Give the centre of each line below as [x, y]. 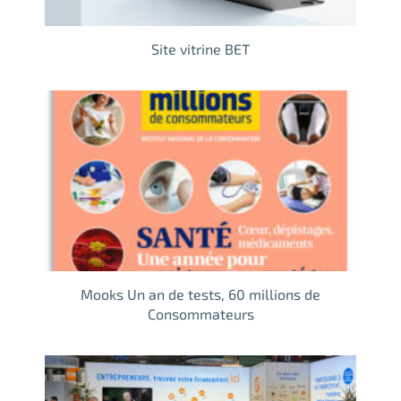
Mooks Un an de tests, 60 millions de [200, 294]
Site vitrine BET [200, 48]
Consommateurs [200, 313]
